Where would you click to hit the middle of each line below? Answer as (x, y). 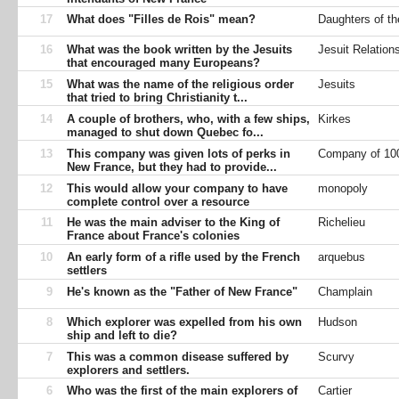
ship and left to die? (122, 335)
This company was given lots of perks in (179, 153)
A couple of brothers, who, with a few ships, (188, 118)
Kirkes (335, 118)
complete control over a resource (158, 201)
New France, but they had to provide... (172, 167)
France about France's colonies (153, 236)
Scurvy (337, 356)
